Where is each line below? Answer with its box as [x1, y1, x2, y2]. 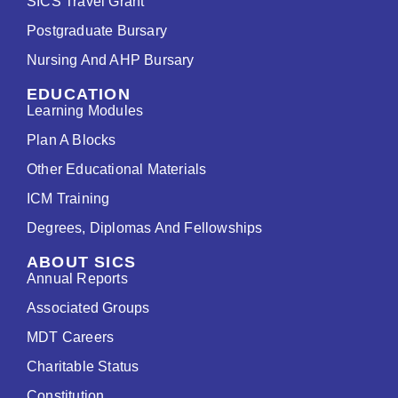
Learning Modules [27, 102, 144, 118]
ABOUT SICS [27, 252, 136, 271]
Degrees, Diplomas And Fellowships [27, 219, 263, 235]
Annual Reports [27, 270, 128, 286]
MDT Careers [27, 329, 115, 345]
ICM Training [27, 190, 110, 206]
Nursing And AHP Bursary [27, 52, 195, 68]
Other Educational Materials [27, 161, 207, 177]
